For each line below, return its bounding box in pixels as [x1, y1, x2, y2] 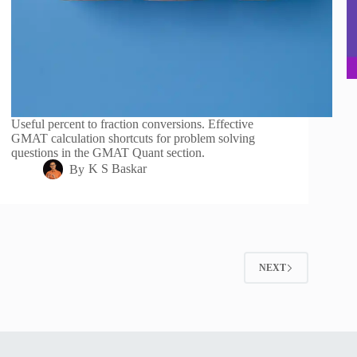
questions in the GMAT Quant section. [11, 146, 206, 160]
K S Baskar [88, 162, 147, 176]
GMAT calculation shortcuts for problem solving [11, 131, 256, 146]
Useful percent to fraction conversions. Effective [11, 117, 254, 131]
